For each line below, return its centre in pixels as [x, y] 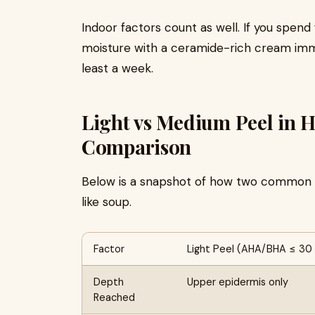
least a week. [117, 68]
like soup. [107, 202]
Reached [114, 297]
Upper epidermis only [238, 282]
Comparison [137, 147]
